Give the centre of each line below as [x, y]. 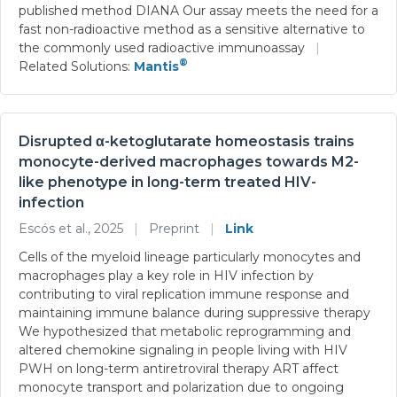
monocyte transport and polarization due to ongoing [181, 387]
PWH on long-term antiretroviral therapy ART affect [179, 368]
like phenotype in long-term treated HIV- [167, 182]
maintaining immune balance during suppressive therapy [195, 312]
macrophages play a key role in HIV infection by [166, 275]
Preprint [174, 228]
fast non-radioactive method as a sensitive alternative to [192, 29]
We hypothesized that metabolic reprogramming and [185, 331]
